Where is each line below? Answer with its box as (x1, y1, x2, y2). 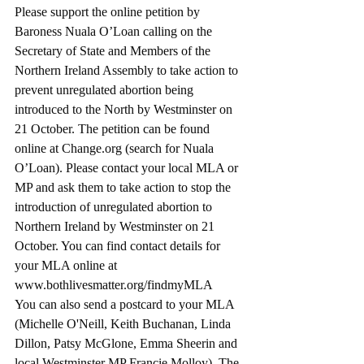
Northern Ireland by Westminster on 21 (15, 219, 218, 233)
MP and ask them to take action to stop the (15, 180, 234, 194)
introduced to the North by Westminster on (15, 102, 236, 116)
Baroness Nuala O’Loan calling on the (15, 24, 215, 38)
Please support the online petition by (15, 4, 203, 19)
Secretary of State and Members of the (15, 43, 214, 58)
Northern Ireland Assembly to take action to (15, 63, 241, 77)
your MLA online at (15, 258, 120, 272)
